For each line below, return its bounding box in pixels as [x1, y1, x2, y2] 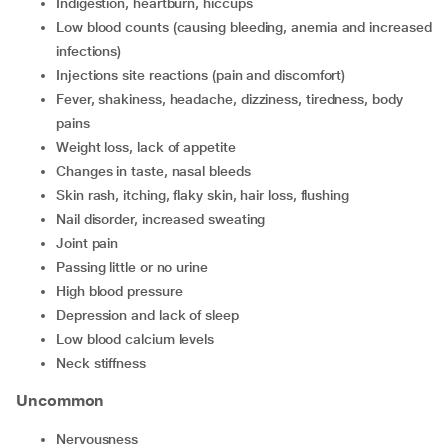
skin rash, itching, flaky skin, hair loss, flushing [64, 187, 349, 203]
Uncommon [16, 391, 105, 410]
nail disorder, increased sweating [65, 211, 266, 227]
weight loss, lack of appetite [68, 139, 236, 155]
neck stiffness [65, 355, 146, 371]
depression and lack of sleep [65, 307, 239, 323]
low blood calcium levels [63, 331, 215, 347]
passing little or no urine [64, 259, 208, 275]
